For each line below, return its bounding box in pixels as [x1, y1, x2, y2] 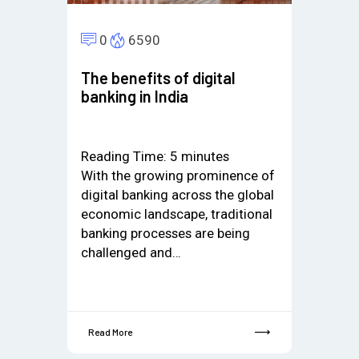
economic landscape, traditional [80, 205, 272, 222]
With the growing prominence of [80, 167, 275, 184]
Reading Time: [80, 147, 170, 164]
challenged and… [80, 244, 181, 260]
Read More [88, 326, 133, 338]
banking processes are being [80, 224, 250, 241]
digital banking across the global [80, 186, 274, 203]
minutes [180, 147, 229, 164]
